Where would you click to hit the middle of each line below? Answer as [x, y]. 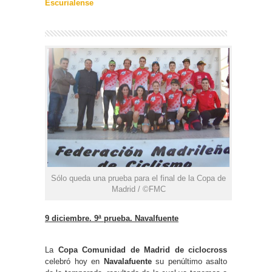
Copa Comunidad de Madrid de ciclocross [142, 250]
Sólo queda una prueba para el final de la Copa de [138, 178]
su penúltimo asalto [189, 262]
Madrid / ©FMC [138, 189]
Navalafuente [127, 262]
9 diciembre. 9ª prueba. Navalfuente [112, 219]
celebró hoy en [74, 262]
